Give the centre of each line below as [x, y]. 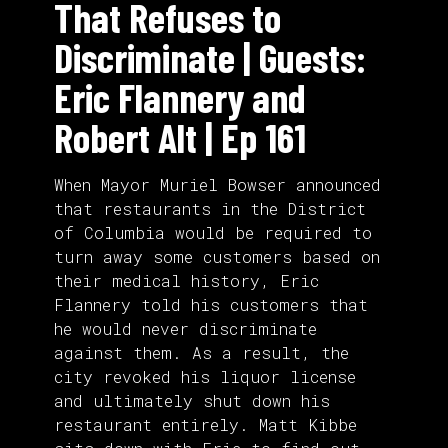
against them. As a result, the [201, 353]
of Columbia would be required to [213, 233]
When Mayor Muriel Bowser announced [217, 185]
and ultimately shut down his [192, 401]
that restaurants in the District [210, 209]
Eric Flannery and [180, 97]
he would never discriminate [185, 329]
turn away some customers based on [217, 257]
